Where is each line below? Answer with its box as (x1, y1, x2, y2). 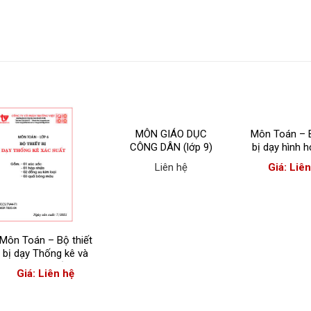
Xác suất (25, 260, 66, 274)
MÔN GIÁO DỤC (135, 128, 208, 141)
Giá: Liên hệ (17, 267, 75, 280)
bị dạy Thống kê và (3, 247, 89, 260)
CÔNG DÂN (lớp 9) (130, 141, 213, 154)
